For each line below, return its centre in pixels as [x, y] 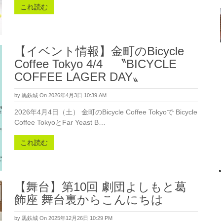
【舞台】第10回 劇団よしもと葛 [100, 187]
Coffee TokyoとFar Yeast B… [60, 122]
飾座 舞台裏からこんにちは [89, 200]
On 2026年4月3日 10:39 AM [73, 95]
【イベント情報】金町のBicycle [99, 51]
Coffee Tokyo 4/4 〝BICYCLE [95, 64]
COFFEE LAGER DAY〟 [79, 77]
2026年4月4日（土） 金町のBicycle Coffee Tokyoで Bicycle [106, 112]
